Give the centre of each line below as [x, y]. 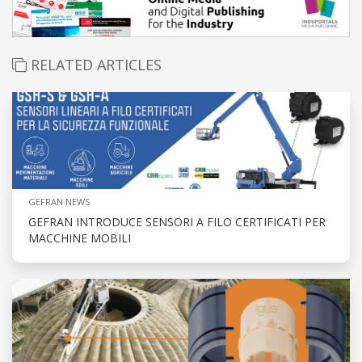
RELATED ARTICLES [94, 65]
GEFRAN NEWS [59, 202]
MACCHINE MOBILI [80, 238]
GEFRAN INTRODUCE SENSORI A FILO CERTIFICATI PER [177, 222]
